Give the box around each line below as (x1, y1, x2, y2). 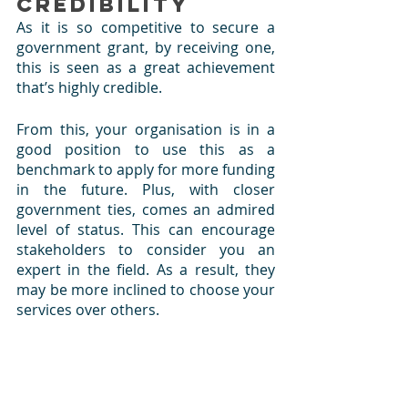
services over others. (16, 300, 159, 321)
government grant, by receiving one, (16, 37, 275, 58)
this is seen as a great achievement (16, 57, 275, 78)
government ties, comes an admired (16, 199, 275, 220)
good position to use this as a (16, 139, 275, 160)
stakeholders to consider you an (16, 240, 275, 260)
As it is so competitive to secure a (16, 17, 275, 38)
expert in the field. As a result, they (16, 260, 275, 280)
